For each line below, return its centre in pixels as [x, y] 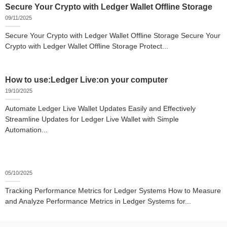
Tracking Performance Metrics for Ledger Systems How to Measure [113, 191]
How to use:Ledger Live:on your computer [86, 80]
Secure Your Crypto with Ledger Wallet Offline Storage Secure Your [113, 36]
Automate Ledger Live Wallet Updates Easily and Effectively [100, 108]
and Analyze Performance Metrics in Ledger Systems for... [98, 201]
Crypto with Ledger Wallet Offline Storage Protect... [87, 46]
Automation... [26, 130]
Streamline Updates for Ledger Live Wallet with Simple [92, 119]
